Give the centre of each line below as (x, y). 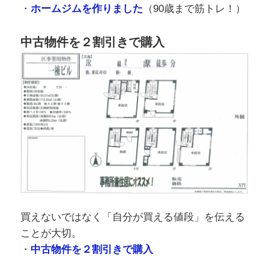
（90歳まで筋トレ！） (194, 9)
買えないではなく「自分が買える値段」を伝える (132, 217)
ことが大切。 (51, 233)
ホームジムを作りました (86, 9)
